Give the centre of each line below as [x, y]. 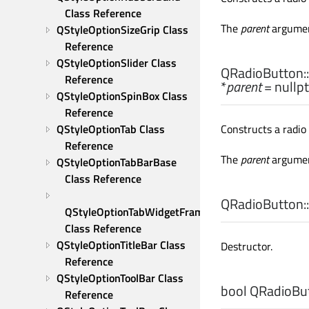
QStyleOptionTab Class [111, 129]
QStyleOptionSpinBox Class [122, 96]
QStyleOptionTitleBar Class [121, 245]
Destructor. [247, 246]
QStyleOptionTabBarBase [117, 162]
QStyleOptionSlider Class [117, 63]
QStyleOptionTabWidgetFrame [137, 212]
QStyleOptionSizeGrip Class [122, 30]
